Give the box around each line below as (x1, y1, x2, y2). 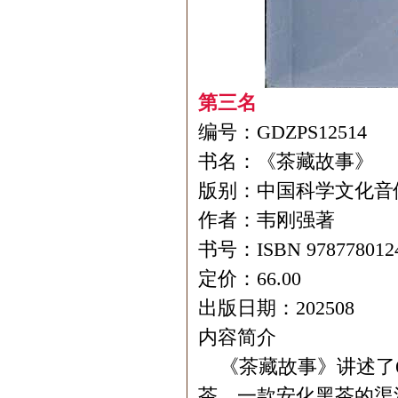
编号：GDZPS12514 (198, 121, 367, 143)
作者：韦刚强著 (198, 209, 335, 231)
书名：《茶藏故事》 (198, 150, 374, 172)
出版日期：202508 (198, 297, 354, 319)
